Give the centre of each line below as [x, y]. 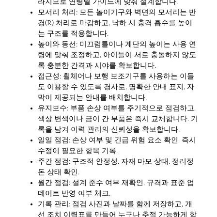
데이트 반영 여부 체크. [74, 194]
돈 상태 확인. [59, 172]
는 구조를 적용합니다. [73, 34]
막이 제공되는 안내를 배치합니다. [92, 98]
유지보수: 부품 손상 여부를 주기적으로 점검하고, [117, 108]
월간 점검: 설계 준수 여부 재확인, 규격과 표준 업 [116, 183]
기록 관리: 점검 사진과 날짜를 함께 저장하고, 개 [115, 204]
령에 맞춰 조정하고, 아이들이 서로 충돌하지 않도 [117, 55]
